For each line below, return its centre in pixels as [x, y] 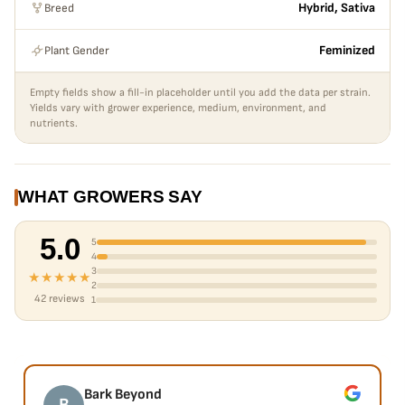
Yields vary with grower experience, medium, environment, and [178, 108]
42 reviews [60, 299]
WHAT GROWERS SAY [110, 197]
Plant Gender [77, 50]
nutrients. [54, 123]
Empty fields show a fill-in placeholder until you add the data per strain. [200, 93]
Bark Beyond [123, 395]
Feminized [347, 51]
